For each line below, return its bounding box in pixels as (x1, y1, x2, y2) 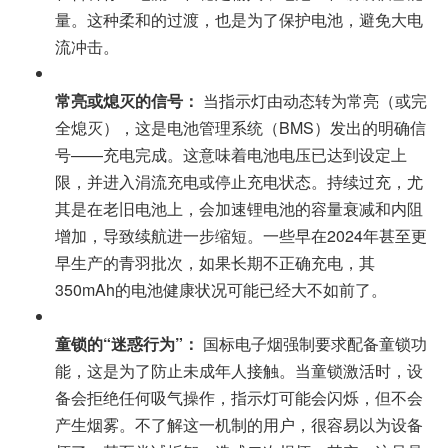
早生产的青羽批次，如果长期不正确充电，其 (55, 251, 375, 275)
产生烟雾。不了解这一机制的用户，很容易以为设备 (55, 413, 423, 437)
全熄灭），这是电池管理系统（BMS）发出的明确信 (55, 116, 426, 140)
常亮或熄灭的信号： (55, 89, 199, 113)
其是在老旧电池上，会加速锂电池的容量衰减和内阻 (55, 197, 423, 221)
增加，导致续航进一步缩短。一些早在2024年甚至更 (55, 224, 427, 248)
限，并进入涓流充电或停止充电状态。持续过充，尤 (55, 170, 423, 194)
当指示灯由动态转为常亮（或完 (199, 89, 427, 113)
